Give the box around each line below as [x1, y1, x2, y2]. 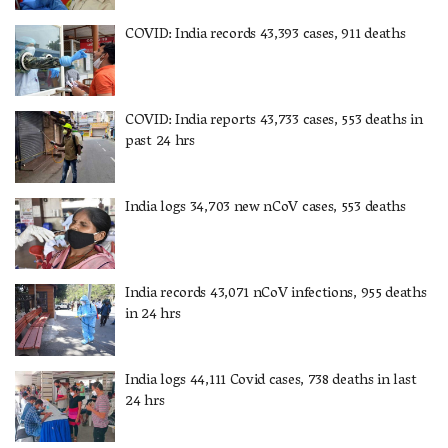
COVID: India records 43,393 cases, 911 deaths [125, 20, 406, 49]
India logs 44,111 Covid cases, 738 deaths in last [125, 366, 417, 395]
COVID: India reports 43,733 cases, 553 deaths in [125, 107, 423, 135]
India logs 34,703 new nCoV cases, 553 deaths [125, 193, 406, 222]
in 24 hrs [125, 301, 181, 329]
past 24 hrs [125, 128, 195, 156]
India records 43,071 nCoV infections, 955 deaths [125, 280, 427, 308]
